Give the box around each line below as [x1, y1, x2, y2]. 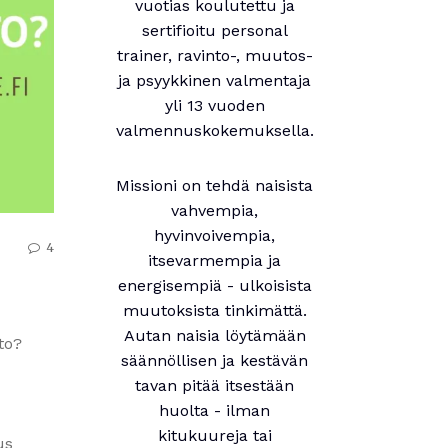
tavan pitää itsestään [135, 376, 295, 395]
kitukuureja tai [157, 426, 272, 445]
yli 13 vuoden [164, 96, 265, 115]
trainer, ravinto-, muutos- [116, 46, 313, 65]
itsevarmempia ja [148, 251, 282, 270]
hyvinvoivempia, [154, 226, 276, 245]
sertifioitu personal [141, 21, 288, 40]
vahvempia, [171, 201, 259, 220]
